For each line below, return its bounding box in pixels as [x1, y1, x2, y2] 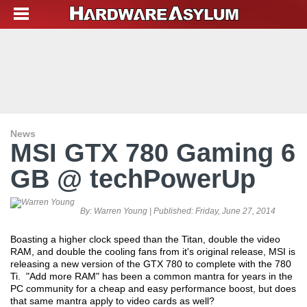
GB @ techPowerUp [10, 164, 256, 193]
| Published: [147, 206, 195, 216]
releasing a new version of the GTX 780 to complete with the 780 [10, 258, 291, 269]
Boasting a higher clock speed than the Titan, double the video [10, 234, 280, 245]
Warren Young [94, 206, 147, 216]
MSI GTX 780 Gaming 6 [10, 138, 295, 167]
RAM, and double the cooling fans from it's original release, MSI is [10, 246, 295, 257]
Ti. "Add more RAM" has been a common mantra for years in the [10, 271, 293, 282]
